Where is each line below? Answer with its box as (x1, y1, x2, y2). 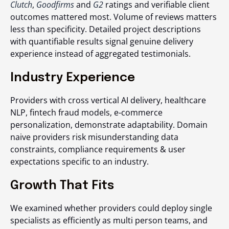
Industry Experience (10, 72, 135, 85)
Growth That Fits (10, 179, 114, 193)
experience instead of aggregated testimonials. (10, 48, 191, 60)
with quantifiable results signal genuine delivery (10, 36, 193, 48)
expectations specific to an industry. (10, 156, 149, 168)
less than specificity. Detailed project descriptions (10, 24, 201, 35)
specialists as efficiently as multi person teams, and (10, 215, 208, 226)
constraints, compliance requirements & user (10, 144, 186, 155)
